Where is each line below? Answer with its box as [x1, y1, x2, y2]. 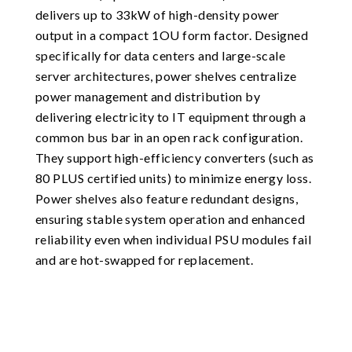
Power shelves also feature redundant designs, [35, 191, 299, 206]
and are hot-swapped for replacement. [35, 252, 254, 267]
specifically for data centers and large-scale [35, 48, 286, 63]
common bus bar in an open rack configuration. [35, 130, 303, 145]
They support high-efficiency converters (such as [35, 150, 314, 165]
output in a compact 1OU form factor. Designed [35, 27, 309, 42]
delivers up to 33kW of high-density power [35, 7, 280, 22]
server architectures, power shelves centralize [35, 68, 297, 83]
